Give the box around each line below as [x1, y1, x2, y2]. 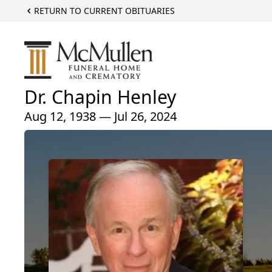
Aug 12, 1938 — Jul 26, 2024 [24, 107, 177, 124]
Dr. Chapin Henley [24, 84, 176, 109]
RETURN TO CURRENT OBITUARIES [34, 5, 175, 16]
